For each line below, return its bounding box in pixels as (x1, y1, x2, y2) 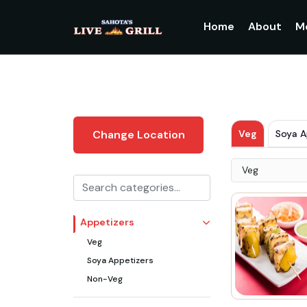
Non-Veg (87, 273, 123, 284)
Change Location (92, 127, 185, 142)
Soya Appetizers (87, 255, 153, 266)
